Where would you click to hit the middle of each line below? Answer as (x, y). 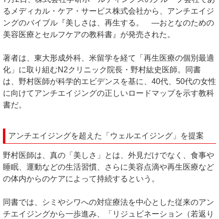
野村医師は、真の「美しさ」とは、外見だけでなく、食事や (109, 155)
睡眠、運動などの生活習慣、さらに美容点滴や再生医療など (109, 167)
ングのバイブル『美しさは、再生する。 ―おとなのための (109, 22)
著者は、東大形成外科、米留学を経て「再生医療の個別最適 (109, 58)
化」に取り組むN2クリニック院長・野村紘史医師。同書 (102, 69)
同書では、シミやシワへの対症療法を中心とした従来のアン (109, 202)
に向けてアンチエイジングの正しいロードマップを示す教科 (109, 93)
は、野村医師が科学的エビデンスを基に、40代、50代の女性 (109, 81)
